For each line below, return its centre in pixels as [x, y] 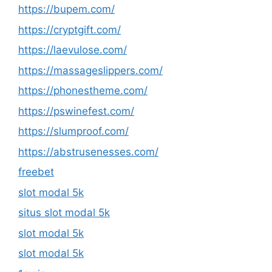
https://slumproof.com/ [73, 131]
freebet [36, 172]
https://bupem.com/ [66, 9]
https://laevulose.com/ [73, 50]
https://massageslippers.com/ [90, 70]
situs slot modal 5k [64, 212]
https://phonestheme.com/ [83, 90]
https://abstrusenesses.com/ [88, 151]
